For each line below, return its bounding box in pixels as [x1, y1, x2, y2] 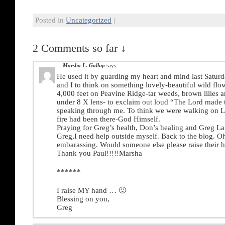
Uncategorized [66, 16, 111, 25]
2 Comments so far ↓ [33, 42, 126, 55]
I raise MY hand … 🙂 [57, 186, 126, 195]
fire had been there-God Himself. [57, 115, 160, 124]
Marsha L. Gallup [63, 62, 105, 69]
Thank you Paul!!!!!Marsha [57, 149, 142, 158]
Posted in [35, 16, 66, 25]
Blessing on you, [57, 195, 109, 203]
